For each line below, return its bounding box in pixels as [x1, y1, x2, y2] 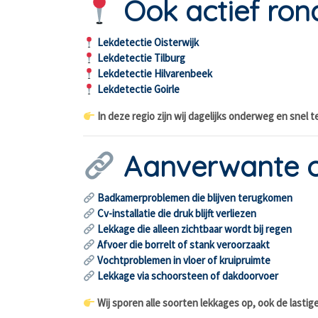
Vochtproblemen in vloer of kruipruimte [97, 253, 271, 267]
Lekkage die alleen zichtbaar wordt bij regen [97, 222, 292, 236]
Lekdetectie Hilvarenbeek [97, 67, 213, 80]
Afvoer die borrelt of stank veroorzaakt [97, 238, 270, 251]
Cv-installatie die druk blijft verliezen [97, 207, 257, 220]
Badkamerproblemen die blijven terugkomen [97, 191, 293, 204]
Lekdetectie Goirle [97, 82, 180, 96]
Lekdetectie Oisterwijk [97, 35, 199, 49]
